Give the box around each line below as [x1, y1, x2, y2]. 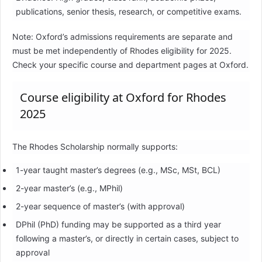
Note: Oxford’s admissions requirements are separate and [12, 32, 233, 42]
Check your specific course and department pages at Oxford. [12, 60, 249, 70]
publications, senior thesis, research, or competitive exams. [15, 6, 242, 17]
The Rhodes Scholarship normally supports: [12, 142, 178, 152]
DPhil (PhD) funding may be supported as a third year [15, 219, 221, 230]
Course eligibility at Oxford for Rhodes [20, 89, 226, 106]
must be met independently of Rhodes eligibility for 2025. [12, 46, 232, 56]
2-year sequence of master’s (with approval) [15, 201, 185, 212]
